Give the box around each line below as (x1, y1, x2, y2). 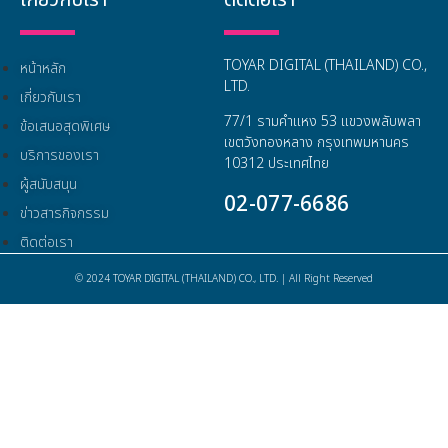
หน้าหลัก (20, 57, 66, 79)
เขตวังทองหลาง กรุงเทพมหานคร (224, 132, 409, 154)
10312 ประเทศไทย (224, 153, 329, 175)
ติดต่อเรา (20, 231, 73, 253)
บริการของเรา (20, 144, 99, 166)
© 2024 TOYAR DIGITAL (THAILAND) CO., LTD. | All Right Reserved (75, 270, 373, 287)
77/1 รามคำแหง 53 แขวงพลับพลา (224, 111, 421, 133)
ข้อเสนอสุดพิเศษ (20, 115, 110, 137)
